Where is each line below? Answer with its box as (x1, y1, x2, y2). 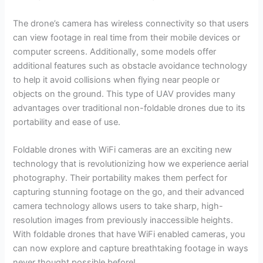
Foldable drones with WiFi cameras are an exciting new (13, 144, 232, 156)
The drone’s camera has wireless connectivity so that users (13, 18, 249, 29)
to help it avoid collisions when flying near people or (13, 74, 220, 85)
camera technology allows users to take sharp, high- (13, 201, 224, 212)
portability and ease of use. (13, 116, 121, 127)
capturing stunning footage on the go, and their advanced (13, 187, 245, 198)
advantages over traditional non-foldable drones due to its (13, 102, 246, 113)
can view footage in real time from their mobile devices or (13, 32, 241, 43)
